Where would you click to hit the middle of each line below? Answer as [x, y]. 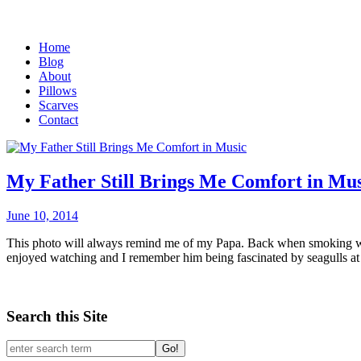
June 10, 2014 [42, 215]
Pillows [58, 91]
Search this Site [57, 316]
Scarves [58, 105]
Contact [58, 120]
